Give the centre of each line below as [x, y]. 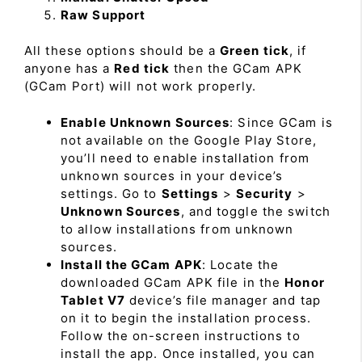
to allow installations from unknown [177, 229]
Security [264, 193]
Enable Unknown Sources [145, 122]
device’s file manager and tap [223, 300]
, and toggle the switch [255, 211]
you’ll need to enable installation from [185, 158]
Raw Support [103, 15]
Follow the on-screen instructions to [181, 335]
